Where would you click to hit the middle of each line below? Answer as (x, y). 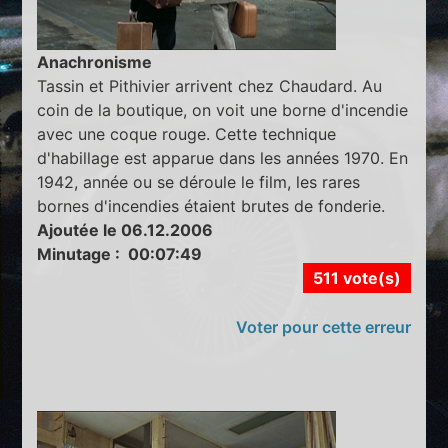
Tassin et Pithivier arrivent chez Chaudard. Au (210, 86)
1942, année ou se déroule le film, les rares (199, 182)
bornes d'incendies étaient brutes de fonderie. (211, 206)
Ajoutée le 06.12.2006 (125, 230)
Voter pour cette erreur (323, 327)
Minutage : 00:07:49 (120, 254)
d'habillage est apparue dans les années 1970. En (223, 158)
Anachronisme (95, 62)
